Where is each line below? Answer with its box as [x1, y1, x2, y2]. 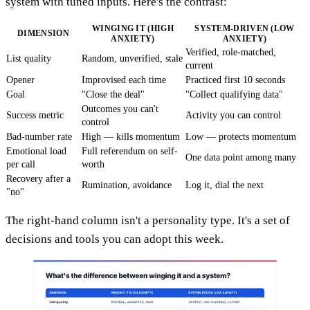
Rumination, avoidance [82, 179, 172, 190]
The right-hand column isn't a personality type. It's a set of [6, 213, 290, 227]
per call [6, 158, 35, 170]
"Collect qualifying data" [185, 89, 283, 100]
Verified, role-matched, [185, 46, 276, 57]
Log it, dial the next [185, 179, 264, 190]
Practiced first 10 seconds [185, 74, 285, 85]
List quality [6, 53, 51, 64]
